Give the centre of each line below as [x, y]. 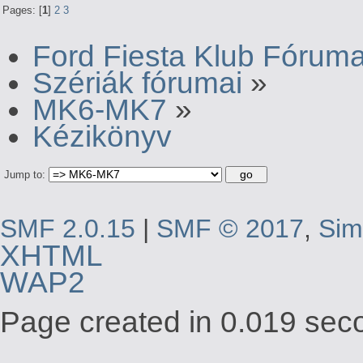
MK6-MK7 [100, 110]
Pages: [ [22, 10]
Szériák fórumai [137, 83]
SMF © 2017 [230, 229]
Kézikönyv [102, 137]
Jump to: [25, 175]
